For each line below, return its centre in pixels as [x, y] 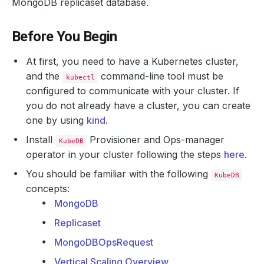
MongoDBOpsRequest [104, 242]
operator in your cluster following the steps [125, 154]
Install [41, 140]
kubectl [80, 77]
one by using [56, 120]
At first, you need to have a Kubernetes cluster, [132, 61]
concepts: [48, 189]
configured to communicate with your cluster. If [133, 91]
